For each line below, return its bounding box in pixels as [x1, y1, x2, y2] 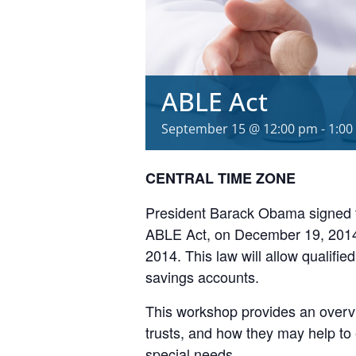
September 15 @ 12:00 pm [161, 119, 318, 137]
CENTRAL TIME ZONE [145, 167, 296, 188]
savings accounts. [145, 265, 259, 287]
